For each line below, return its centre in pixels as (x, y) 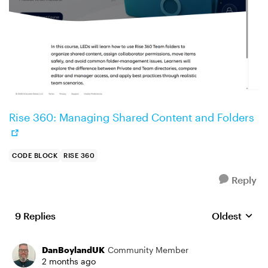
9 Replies (35, 216)
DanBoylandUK (73, 250)
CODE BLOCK (35, 155)
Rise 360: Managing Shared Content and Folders (132, 117)
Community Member (148, 250)
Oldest (227, 216)
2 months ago (69, 261)
